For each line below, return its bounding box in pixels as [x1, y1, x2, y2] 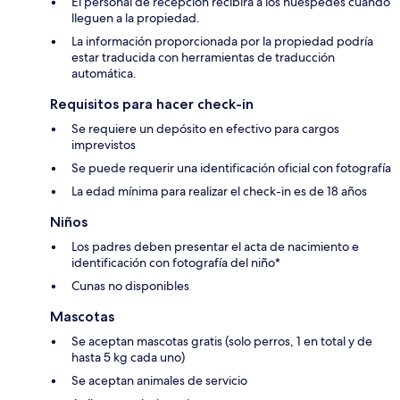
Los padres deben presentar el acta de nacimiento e [71, 238, 359, 255]
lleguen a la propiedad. [71, 10, 200, 27]
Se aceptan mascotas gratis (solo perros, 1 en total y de [71, 333, 372, 350]
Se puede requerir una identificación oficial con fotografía [71, 160, 391, 177]
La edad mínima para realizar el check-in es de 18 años [71, 183, 367, 200]
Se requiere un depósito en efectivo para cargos [71, 121, 339, 137]
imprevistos [71, 137, 136, 154]
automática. [71, 65, 137, 82]
